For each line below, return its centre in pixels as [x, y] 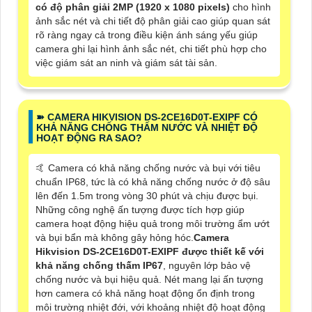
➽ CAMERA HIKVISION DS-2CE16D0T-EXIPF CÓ [147, 117]
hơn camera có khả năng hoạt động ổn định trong [145, 294]
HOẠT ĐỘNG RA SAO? [89, 138]
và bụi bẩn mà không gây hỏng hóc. [115, 238]
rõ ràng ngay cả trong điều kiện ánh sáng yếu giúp [147, 35]
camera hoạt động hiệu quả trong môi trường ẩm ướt [153, 224]
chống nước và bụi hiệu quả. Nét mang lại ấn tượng [149, 280]
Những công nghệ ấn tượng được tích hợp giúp [140, 210]
